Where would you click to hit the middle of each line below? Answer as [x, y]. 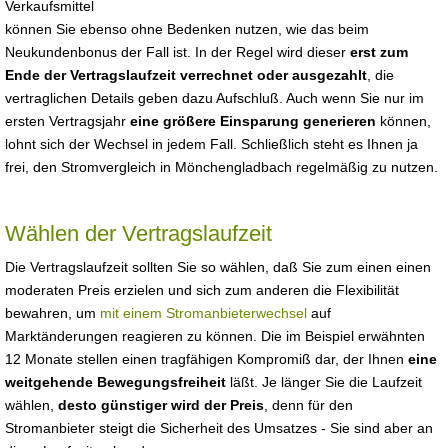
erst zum [379, 52]
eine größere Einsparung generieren [253, 121]
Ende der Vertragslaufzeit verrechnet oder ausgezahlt [186, 75]
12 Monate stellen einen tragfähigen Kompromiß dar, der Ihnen [206, 359]
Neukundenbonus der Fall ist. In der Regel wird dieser [177, 52]
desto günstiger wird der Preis [161, 405]
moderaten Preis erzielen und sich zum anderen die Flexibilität [202, 290]
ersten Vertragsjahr [67, 121]
